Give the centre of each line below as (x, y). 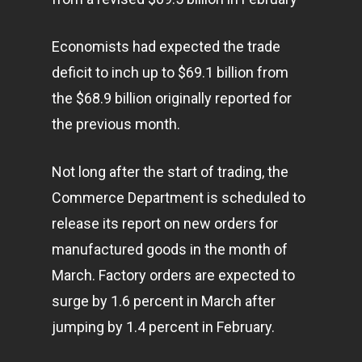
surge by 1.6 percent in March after (164, 301)
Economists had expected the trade (166, 46)
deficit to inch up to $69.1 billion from (170, 72)
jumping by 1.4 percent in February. (163, 327)
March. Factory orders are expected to (173, 275)
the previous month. (116, 124)
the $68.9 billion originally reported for (172, 98)
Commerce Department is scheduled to (179, 198)
